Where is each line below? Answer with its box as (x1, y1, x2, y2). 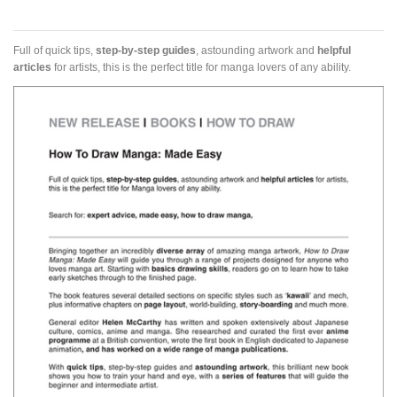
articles (13, 60, 51, 73)
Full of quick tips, (13, 43, 96, 56)
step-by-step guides (96, 43, 196, 56)
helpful (317, 43, 351, 56)
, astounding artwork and (196, 43, 317, 56)
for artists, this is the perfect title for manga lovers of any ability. (51, 60, 354, 73)
